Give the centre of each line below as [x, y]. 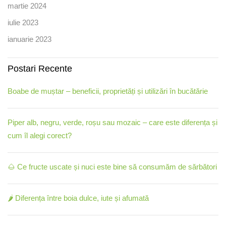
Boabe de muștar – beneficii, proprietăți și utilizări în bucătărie [108, 91]
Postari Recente [40, 68]
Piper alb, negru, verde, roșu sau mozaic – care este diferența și [112, 122]
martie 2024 [27, 6]
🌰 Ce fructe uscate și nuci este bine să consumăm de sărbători [112, 166]
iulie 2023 [23, 22]
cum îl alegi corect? [40, 135]
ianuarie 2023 [30, 39]
